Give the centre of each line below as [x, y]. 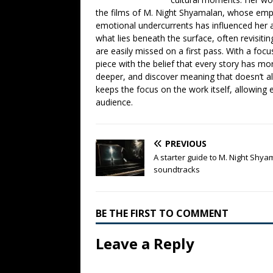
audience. [114, 102]
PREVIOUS [186, 143]
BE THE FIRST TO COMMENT [162, 213]
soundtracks [177, 169]
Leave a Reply [145, 243]
